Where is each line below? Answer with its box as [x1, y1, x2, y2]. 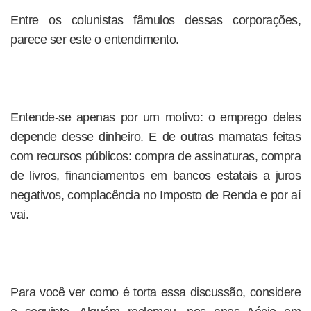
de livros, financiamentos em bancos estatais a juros [10, 169, 301, 183]
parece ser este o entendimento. [10, 33, 179, 47]
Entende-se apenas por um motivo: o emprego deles [10, 110, 301, 124]
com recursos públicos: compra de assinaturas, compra [10, 149, 301, 163]
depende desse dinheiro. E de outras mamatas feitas [10, 130, 301, 144]
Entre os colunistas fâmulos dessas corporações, [10, 13, 301, 27]
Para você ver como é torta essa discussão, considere [10, 285, 301, 299]
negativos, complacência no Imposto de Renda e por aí [10, 188, 301, 202]
